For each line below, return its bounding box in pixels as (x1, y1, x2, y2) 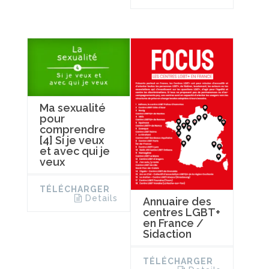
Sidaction (142, 228, 192, 241)
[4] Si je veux (40, 133, 104, 147)
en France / (142, 217, 204, 230)
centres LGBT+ (142, 206, 220, 219)
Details (85, 193, 118, 203)
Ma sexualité (40, 101, 106, 114)
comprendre (40, 122, 106, 136)
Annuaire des (142, 195, 211, 208)
